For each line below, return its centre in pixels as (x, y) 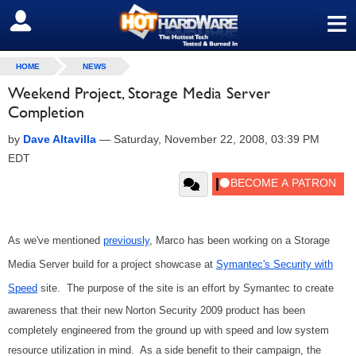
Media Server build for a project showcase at (112, 264)
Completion (46, 112)
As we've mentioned (56, 240)
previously (126, 240)
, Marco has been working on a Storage (240, 240)
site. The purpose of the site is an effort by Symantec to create (186, 288)
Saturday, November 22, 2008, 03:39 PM (217, 139)
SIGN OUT (46, 21)
